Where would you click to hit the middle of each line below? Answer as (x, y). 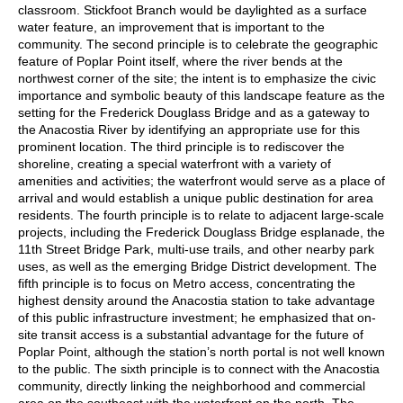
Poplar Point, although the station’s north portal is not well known (201, 351)
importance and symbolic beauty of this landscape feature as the (201, 95)
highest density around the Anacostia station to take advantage (197, 300)
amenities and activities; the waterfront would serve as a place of (201, 180)
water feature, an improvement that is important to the (171, 27)
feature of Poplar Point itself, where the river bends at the (180, 61)
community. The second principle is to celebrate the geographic (198, 44)
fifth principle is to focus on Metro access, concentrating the (187, 283)
